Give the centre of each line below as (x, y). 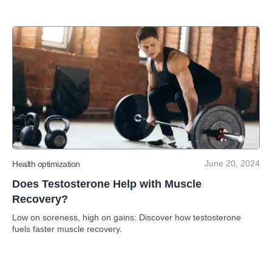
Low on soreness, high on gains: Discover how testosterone (127, 217)
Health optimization (46, 164)
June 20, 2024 (232, 163)
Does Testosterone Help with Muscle (107, 184)
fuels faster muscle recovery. (67, 229)
